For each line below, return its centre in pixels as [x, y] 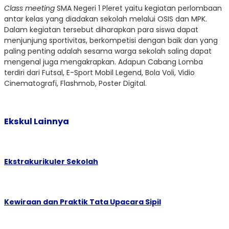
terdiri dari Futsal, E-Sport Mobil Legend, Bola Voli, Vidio [99, 72]
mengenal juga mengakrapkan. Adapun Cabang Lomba [104, 62]
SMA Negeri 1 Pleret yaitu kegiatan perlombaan [138, 8]
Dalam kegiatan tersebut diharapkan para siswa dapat [101, 29]
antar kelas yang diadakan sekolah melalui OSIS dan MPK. [106, 19]
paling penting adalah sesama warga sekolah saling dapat [108, 51]
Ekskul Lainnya [37, 122]
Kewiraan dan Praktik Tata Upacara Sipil [83, 202]
